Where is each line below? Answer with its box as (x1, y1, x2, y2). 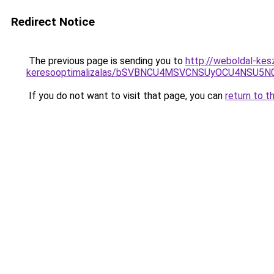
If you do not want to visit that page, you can (26, 90, 225, 102)
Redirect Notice (11, 15, 95, 29)
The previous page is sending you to (26, 55, 185, 67)
